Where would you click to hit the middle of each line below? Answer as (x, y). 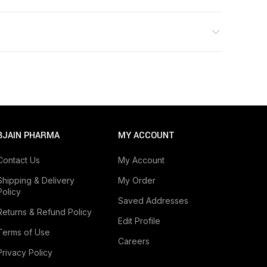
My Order (137, 181)
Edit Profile (139, 221)
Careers (134, 241)
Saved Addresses (153, 201)
